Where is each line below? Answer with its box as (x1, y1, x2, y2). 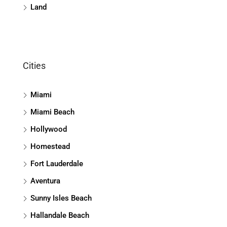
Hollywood (30, 125, 67, 134)
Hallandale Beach (30, 211, 89, 220)
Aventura (30, 176, 60, 186)
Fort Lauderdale (30, 159, 83, 169)
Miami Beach (30, 107, 74, 117)
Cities (23, 60, 46, 71)
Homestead (30, 142, 70, 152)
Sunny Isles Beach (30, 194, 92, 203)
